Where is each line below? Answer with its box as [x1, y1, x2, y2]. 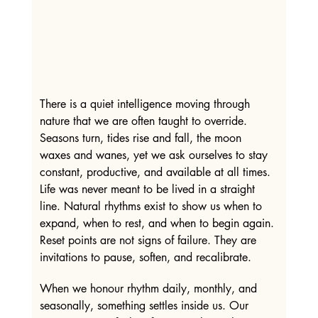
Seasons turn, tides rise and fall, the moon [39, 131, 245, 146]
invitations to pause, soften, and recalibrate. [39, 250, 251, 265]
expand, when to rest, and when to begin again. [39, 216, 278, 231]
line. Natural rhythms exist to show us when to [39, 199, 265, 214]
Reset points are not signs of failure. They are [39, 233, 260, 248]
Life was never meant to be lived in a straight [39, 182, 258, 197]
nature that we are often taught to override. [39, 114, 251, 129]
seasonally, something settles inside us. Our [39, 298, 252, 313]
